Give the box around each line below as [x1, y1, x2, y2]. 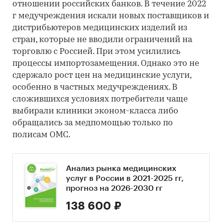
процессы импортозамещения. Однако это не [12, 59, 199, 68]
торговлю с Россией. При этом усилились [12, 47, 180, 56]
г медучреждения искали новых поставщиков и [12, 11, 209, 20]
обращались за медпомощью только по [12, 118, 173, 127]
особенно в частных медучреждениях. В [12, 83, 177, 92]
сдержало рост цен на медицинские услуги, [12, 71, 191, 80]
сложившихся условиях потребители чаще [12, 95, 188, 104]
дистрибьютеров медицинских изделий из [12, 23, 187, 32]
